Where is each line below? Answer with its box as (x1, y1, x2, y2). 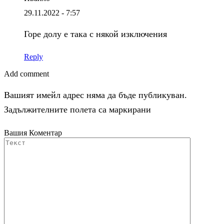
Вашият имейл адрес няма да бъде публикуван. (4, 89, 187, 100)
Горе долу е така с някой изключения (24, 28, 167, 39)
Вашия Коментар (4, 128, 62, 137)
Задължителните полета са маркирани (4, 104, 151, 114)
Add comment (4, 69, 49, 78)
